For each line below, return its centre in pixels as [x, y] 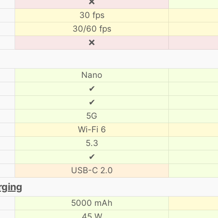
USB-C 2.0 [92, 170]
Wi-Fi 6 [92, 129]
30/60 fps [92, 28]
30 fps [92, 15]
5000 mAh [92, 203]
